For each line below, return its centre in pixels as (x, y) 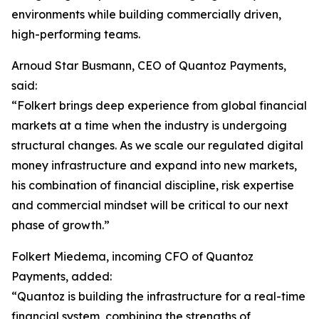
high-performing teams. (76, 35)
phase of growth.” (61, 225)
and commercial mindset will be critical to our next (150, 205)
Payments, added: (62, 277)
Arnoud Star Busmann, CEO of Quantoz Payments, (149, 66)
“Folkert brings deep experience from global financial (159, 106)
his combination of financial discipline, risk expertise (153, 185)
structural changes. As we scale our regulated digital (157, 146)
